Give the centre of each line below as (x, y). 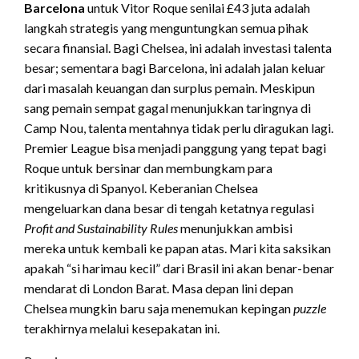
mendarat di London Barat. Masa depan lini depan (159, 288)
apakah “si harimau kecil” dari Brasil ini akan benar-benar (179, 268)
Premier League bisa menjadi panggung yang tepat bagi (175, 147)
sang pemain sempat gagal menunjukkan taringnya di (167, 107)
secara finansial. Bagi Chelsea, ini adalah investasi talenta (178, 47)
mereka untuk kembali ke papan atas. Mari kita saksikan (177, 248)
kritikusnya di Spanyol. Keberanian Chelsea (141, 188)
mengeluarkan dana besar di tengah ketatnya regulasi (169, 208)
